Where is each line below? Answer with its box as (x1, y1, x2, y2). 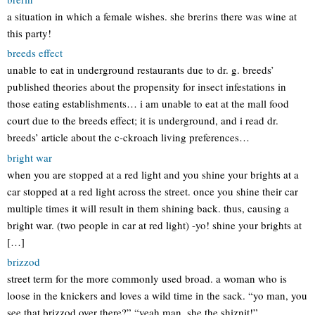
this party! (7, 25, 51, 40)
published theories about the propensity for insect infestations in (7, 79, 286, 94)
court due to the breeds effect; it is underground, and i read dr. (7, 113, 278, 127)
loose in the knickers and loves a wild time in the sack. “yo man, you (7, 288, 307, 302)
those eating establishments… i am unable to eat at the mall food (7, 96, 289, 110)
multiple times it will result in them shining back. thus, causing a (7, 200, 289, 215)
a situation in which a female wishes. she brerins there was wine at (7, 8, 297, 23)
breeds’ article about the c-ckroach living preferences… (7, 130, 250, 144)
